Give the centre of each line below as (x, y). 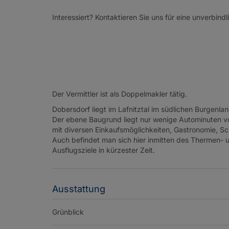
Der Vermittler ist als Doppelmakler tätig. (120, 94)
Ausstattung (79, 189)
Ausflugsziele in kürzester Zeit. (105, 150)
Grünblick (68, 212)
